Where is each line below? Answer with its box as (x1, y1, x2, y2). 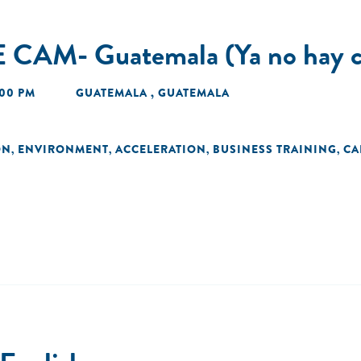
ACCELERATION (115, 141, 206, 157)
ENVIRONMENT (18, 141, 109, 157)
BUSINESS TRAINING (213, 141, 337, 157)
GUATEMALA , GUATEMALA (76, 85, 230, 101)
